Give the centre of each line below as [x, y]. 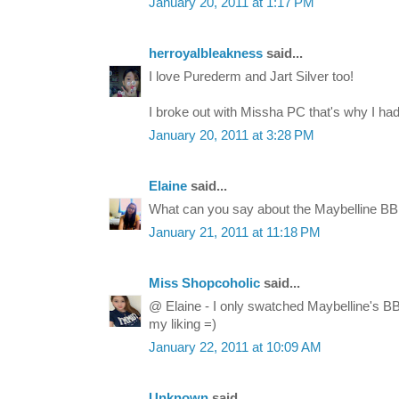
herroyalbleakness [206, 54]
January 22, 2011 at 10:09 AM [235, 348]
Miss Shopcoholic [206, 284]
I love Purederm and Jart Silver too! [251, 77]
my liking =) [183, 325]
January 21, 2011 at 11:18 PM [235, 233]
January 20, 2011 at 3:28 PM [232, 136]
